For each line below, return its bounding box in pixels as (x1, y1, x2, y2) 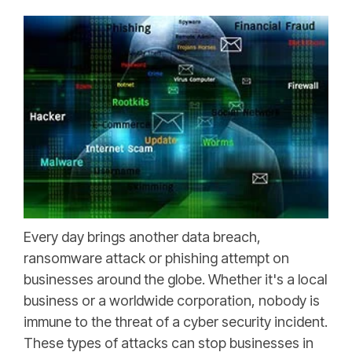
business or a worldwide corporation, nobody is (24, 292, 320, 310)
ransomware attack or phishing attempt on (24, 250, 289, 267)
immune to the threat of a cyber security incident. (24, 313, 328, 331)
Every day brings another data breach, (24, 229, 261, 246)
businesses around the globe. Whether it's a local (24, 271, 327, 288)
